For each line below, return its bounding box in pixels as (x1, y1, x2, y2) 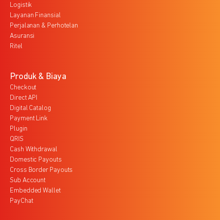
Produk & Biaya (10, 72, 66, 82)
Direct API (10, 94, 38, 102)
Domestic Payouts (10, 156, 62, 164)
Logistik (10, 1, 32, 9)
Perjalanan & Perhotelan (10, 22, 79, 29)
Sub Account (10, 176, 46, 184)
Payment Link (10, 114, 48, 122)
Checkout (10, 83, 37, 91)
